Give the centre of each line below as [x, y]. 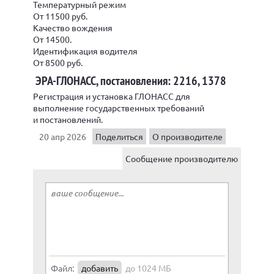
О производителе [187, 136]
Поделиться [119, 136]
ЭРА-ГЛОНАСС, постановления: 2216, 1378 [131, 81]
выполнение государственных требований [119, 108]
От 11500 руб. [60, 16]
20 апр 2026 [63, 136]
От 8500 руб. [58, 62]
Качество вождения [73, 28]
